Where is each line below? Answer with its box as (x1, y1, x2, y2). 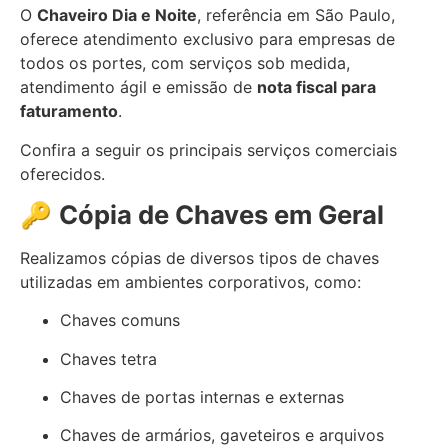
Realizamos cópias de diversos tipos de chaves (20, 247, 379, 268)
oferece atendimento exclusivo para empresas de (20, 29, 395, 50)
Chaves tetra (60, 348, 157, 369)
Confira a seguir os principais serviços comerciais (20, 139, 397, 160)
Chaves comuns (60, 310, 180, 331)
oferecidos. (20, 163, 105, 184)
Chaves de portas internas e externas (60, 387, 344, 408)
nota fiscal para (257, 77, 376, 98)
